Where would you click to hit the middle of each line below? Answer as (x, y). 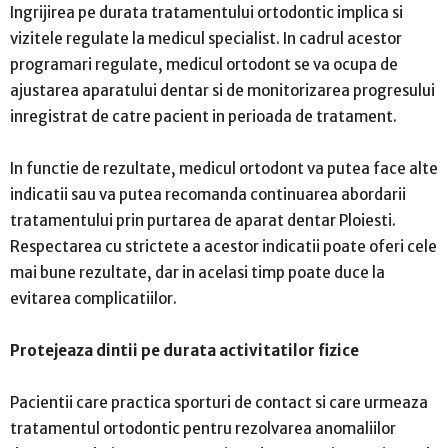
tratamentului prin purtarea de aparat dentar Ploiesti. (203, 220)
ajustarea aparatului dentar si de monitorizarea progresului (222, 90)
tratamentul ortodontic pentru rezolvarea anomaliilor (203, 428)
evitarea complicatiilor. (93, 298)
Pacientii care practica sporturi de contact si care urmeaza (219, 402)
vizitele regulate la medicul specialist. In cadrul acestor (206, 38)
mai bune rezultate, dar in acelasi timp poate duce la (197, 272)
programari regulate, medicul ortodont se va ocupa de (204, 64)
